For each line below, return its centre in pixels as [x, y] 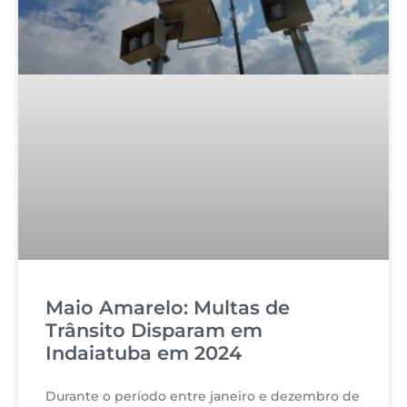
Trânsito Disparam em [154, 330]
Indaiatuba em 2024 [144, 353]
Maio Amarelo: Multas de [168, 308]
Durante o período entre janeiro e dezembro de [203, 396]
